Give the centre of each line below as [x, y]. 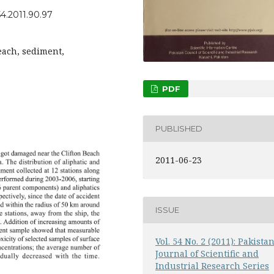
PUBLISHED [179, 129]
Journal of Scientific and [207, 253]
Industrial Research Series [213, 265]
